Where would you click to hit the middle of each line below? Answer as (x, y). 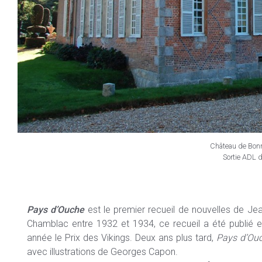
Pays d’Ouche (56, 209)
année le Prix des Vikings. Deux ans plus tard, (122, 237)
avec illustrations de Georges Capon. (102, 251)
